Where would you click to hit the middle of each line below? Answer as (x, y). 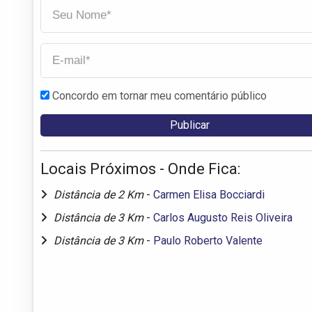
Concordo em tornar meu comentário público (159, 95)
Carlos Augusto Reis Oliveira (223, 217)
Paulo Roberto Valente (208, 240)
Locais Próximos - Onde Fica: (140, 169)
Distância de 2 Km (100, 194)
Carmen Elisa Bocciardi (209, 194)
